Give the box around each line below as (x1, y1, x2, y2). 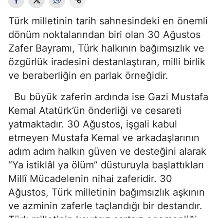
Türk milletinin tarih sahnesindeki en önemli (8, 15, 208, 27)
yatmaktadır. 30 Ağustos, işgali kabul (8, 118, 177, 130)
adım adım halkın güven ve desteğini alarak (8, 145, 206, 157)
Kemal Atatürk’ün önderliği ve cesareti (8, 105, 182, 116)
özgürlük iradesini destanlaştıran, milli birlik (8, 56, 205, 68)
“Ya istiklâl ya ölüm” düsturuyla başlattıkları (8, 159, 204, 171)
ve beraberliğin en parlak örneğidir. (8, 70, 168, 81)
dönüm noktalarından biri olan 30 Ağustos (8, 29, 200, 40)
